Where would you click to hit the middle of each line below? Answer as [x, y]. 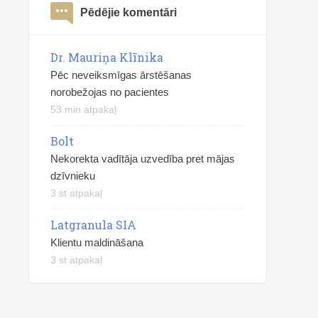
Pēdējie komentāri [128, 12]
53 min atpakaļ [83, 109]
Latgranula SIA [93, 225]
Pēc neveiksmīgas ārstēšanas [121, 75]
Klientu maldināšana [97, 242]
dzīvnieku [73, 176]
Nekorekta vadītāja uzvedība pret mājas [143, 159]
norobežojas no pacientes [110, 92]
